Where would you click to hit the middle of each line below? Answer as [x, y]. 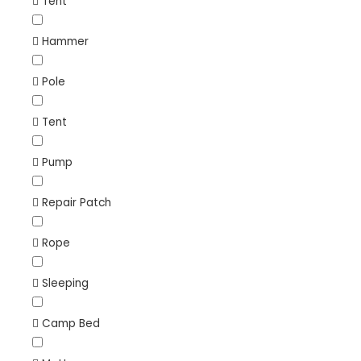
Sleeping [65, 283]
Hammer [65, 41]
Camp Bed [71, 323]
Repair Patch [77, 202]
